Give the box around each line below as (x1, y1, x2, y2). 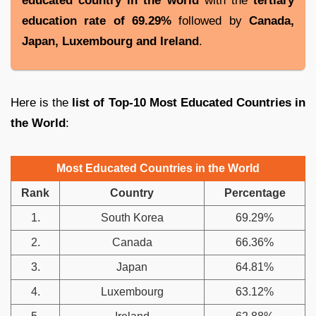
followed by (171, 14, 250, 28)
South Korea (100, 212, 164, 224)
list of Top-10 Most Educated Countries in (72, 96, 306, 110)
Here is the (11, 96, 73, 110)
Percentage (224, 187, 286, 200)
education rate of (22, 14, 125, 28)
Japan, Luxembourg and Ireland (22, 35, 199, 49)
